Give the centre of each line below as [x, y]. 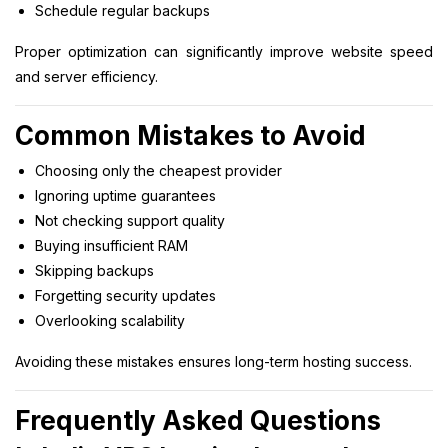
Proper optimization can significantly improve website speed [224, 51]
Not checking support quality [130, 220]
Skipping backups [94, 270]
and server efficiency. [86, 76]
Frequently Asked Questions [198, 420]
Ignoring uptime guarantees [125, 195]
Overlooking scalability [110, 320]
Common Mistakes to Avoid [190, 135]
